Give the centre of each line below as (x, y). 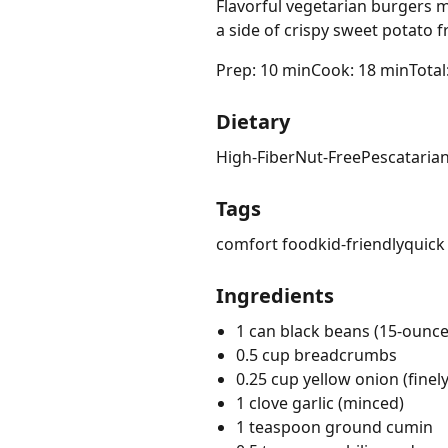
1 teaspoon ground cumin (334, 427)
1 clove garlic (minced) (320, 403)
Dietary (253, 122)
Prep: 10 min (263, 70)
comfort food (267, 244)
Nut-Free (328, 157)
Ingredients (275, 296)
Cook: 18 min (360, 70)
